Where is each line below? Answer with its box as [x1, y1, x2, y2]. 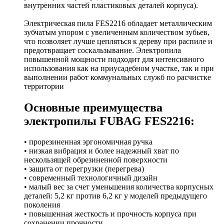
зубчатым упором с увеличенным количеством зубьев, [24, 27, 209, 36]
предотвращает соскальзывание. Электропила [24, 45, 181, 54]
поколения [24, 200, 60, 209]
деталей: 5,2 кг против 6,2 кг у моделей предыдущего [24, 191, 207, 200]
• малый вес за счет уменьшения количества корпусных [24, 182, 213, 191]
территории [24, 81, 64, 90]
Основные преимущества [24, 100, 162, 114]
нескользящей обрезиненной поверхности [24, 155, 167, 164]
